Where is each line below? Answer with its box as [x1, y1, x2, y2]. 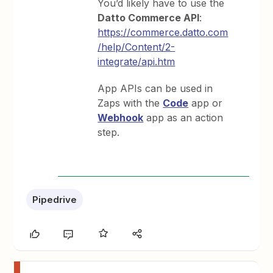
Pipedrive [32, 194, 77, 205]
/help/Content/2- [97, 41, 175, 53]
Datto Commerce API [97, 12, 200, 24]
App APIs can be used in [97, 82, 213, 94]
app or [188, 97, 223, 109]
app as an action [143, 112, 224, 124]
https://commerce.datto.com [97, 26, 229, 38]
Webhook [97, 112, 144, 124]
